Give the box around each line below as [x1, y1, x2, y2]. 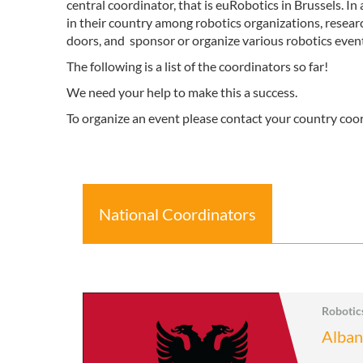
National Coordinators [99, 204, 256, 224]
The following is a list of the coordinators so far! [66, 58, 328, 74]
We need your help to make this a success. [66, 84, 297, 100]
